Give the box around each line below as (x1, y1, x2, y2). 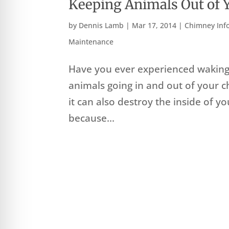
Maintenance (68, 37, 114, 47)
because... (68, 111, 115, 125)
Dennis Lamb (79, 20, 124, 31)
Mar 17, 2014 (132, 20, 177, 31)
